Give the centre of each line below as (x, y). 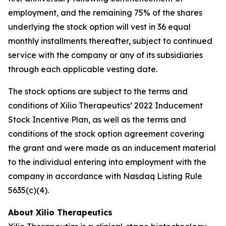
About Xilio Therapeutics (60, 212)
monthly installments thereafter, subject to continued (110, 41)
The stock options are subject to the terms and (98, 91)
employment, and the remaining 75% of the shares (105, 13)
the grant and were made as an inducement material (112, 148)
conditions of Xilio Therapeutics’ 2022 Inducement (105, 105)
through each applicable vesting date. (83, 69)
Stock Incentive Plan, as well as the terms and (97, 120)
